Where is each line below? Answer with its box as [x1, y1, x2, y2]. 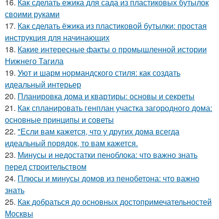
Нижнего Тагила [5, 55, 64, 66]
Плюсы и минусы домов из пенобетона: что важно [18, 172, 199, 184]
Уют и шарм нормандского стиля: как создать [18, 66, 180, 78]
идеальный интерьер [5, 78, 81, 90]
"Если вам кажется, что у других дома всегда [18, 125, 179, 137]
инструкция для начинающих [5, 31, 109, 43]
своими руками [5, 8, 60, 20]
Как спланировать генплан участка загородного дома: [18, 102, 212, 113]
